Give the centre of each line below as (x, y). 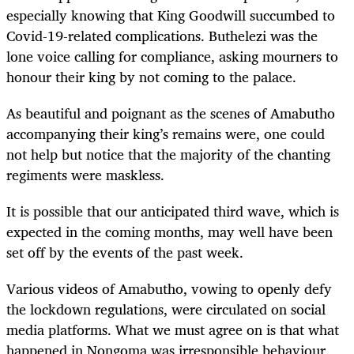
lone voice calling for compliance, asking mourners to (172, 56)
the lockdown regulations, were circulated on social (166, 309)
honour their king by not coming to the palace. (151, 76)
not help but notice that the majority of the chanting (168, 154)
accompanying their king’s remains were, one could (166, 133)
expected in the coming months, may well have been (169, 232)
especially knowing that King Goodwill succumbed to (171, 15)
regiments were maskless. (85, 174)
